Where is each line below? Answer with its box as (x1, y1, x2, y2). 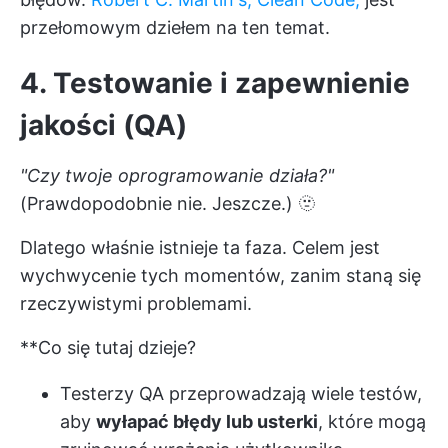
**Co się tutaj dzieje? (20, 337, 196, 358)
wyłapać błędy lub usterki (96, 411, 318, 432)
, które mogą (318, 411, 426, 432)
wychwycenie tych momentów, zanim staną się (20, 265, 421, 286)
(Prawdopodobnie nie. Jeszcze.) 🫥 (20, 193, 316, 214)
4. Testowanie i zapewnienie (20, 66, 410, 100)
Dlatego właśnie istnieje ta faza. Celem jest (20, 237, 380, 258)
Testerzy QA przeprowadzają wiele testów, (60, 383, 422, 404)
